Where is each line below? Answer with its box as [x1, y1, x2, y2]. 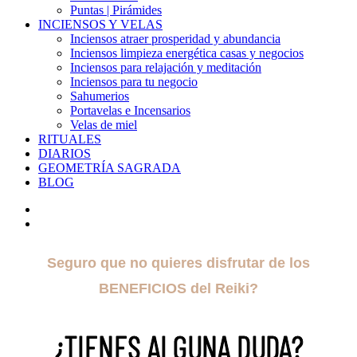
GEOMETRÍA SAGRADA [38, 161, 181, 175]
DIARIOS [38, 147, 91, 161]
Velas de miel [70, 118, 137, 132]
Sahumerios [70, 89, 129, 104]
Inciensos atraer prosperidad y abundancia [70, 32, 280, 46]
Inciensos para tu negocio [70, 75, 198, 89]
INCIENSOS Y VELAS [38, 18, 163, 32]
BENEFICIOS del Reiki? [99, 280, 258, 297]
